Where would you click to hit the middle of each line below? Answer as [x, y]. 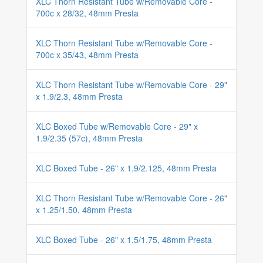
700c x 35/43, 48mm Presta [87, 55]
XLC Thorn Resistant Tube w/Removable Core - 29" [131, 85]
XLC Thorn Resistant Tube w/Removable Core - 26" [131, 198]
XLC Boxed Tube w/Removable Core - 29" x [117, 126]
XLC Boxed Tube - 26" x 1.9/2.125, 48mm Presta [126, 168]
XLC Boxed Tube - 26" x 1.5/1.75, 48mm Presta [124, 240]
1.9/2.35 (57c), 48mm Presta [89, 138]
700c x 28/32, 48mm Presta [87, 13]
